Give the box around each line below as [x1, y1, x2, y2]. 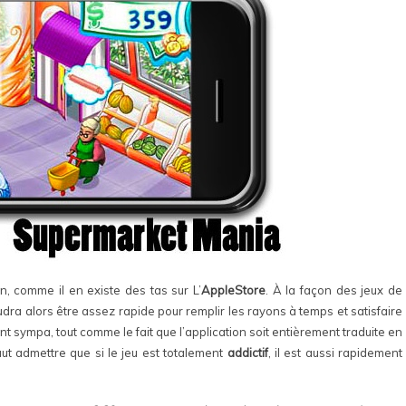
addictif [227, 345, 268, 360]
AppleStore [201, 283, 266, 297]
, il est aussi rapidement [267, 345, 403, 360]
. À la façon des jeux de [266, 283, 403, 297]
